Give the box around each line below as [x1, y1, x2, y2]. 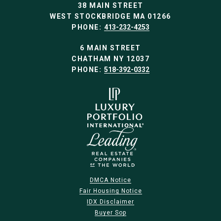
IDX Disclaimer [87, 198, 134, 206]
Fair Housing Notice [79, 187, 142, 195]
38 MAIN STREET [77, 1, 144, 10]
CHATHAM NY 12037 [72, 55, 149, 63]
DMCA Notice [90, 177, 131, 184]
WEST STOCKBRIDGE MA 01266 [50, 12, 171, 21]
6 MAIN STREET [80, 44, 141, 52]
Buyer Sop [95, 209, 126, 217]
